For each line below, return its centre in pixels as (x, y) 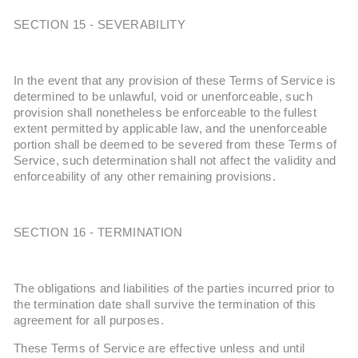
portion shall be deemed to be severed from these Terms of (175, 145)
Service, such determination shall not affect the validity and (175, 161)
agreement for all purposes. (89, 320)
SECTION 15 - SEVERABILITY (100, 25)
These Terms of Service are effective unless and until (159, 348)
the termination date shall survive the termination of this (165, 304)
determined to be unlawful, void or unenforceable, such (163, 97)
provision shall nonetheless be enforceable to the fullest (165, 113)
